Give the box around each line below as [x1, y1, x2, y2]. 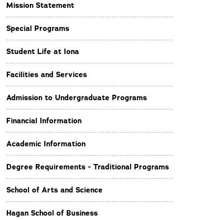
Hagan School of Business [6, 208, 98, 218]
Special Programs [6, 24, 69, 33]
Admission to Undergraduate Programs [6, 93, 147, 103]
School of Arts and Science [6, 185, 103, 195]
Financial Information [6, 116, 82, 126]
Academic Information [6, 139, 85, 149]
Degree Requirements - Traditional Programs [6, 162, 169, 172]
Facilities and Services [6, 70, 87, 80]
